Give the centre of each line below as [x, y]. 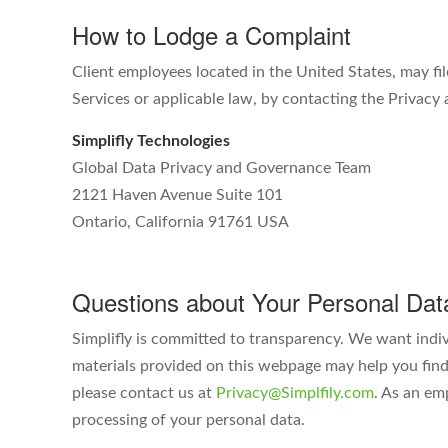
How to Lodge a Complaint [211, 34]
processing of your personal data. [188, 420]
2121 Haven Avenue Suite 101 [177, 195]
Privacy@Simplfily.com [295, 393]
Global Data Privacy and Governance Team [221, 168]
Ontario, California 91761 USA [180, 222]
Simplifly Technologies [151, 141]
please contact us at [144, 393]
